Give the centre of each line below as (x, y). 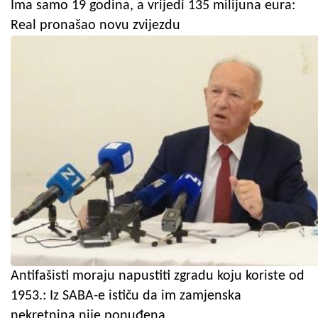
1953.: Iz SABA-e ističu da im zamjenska (126, 296)
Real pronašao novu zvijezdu (95, 25)
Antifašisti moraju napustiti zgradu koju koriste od (158, 276)
